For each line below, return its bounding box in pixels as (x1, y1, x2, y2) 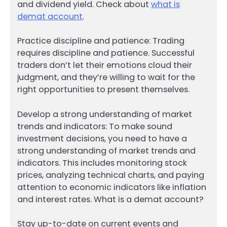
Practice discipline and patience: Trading (17, 35, 184, 47)
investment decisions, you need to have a (17, 132, 187, 144)
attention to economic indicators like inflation (17, 181, 206, 193)
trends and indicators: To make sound (17, 120, 172, 132)
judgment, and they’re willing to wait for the (17, 71, 195, 84)
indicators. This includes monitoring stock (17, 157, 187, 169)
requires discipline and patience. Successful (17, 47, 195, 59)
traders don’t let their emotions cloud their (17, 59, 192, 71)
